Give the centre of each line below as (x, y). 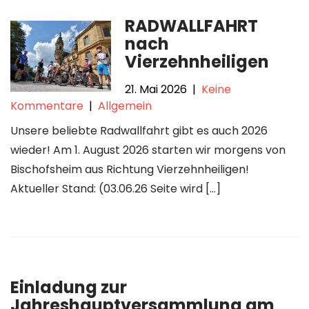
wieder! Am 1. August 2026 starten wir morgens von (148, 150)
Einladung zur (69, 287)
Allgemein (125, 106)
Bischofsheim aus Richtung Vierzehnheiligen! (130, 169)
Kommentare (47, 106)
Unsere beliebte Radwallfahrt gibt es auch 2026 (139, 131)
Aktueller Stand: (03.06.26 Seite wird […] (116, 189)
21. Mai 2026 (156, 89)
